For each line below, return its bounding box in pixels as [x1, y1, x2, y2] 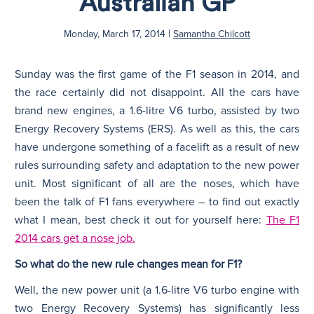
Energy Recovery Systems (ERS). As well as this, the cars [15, 121, 299, 136]
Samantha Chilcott [173, 27, 250, 40]
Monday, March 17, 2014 [64, 27, 165, 40]
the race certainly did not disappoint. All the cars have [15, 85, 299, 100]
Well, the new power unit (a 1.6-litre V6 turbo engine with [15, 282, 299, 297]
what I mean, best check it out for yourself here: [15, 212, 266, 227]
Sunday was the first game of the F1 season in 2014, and [15, 67, 299, 81]
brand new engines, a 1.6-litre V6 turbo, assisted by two [15, 103, 299, 118]
